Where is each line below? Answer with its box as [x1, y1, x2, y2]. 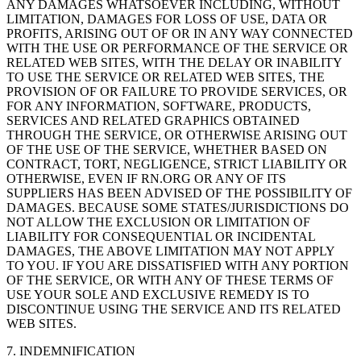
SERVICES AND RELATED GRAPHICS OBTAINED [6, 113, 300, 127]
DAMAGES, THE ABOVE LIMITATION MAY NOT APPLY [6, 243, 334, 258]
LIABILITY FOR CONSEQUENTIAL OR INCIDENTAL [6, 229, 315, 243]
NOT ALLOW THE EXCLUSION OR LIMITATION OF [6, 214, 310, 229]
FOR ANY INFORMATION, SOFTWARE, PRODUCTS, [6, 98, 311, 113]
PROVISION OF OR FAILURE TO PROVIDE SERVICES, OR [6, 84, 347, 98]
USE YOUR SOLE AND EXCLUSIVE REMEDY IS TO [6, 287, 309, 301]
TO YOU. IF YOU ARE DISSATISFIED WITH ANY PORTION [6, 258, 349, 272]
